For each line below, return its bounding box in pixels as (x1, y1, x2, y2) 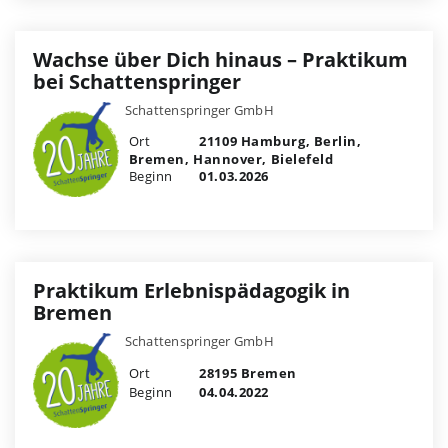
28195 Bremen (195, 363, 297, 382)
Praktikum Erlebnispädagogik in (33, 276, 350, 304)
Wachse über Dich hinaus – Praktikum (33, 46, 408, 74)
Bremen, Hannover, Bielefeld (128, 150, 334, 169)
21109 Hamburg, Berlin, (195, 132, 362, 151)
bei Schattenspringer (33, 68, 241, 96)
